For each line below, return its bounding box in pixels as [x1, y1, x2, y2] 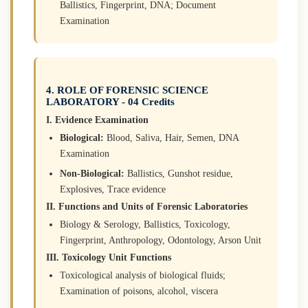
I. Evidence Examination [46, 114, 148, 125]
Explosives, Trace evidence [60, 184, 166, 195]
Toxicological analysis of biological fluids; [60, 269, 225, 280]
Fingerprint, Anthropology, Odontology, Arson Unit [60, 234, 261, 245]
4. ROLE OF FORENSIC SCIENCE [46, 84, 208, 96]
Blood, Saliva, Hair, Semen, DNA [104, 132, 239, 143]
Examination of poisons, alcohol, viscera [60, 285, 218, 296]
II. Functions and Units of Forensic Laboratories [46, 201, 247, 212]
